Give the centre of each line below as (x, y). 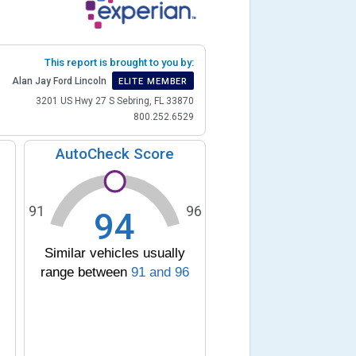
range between (86, 273)
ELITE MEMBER (153, 81)
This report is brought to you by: (120, 62)
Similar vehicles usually (115, 253)
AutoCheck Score (115, 154)
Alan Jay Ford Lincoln (59, 81)
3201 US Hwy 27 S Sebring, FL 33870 (115, 101)
